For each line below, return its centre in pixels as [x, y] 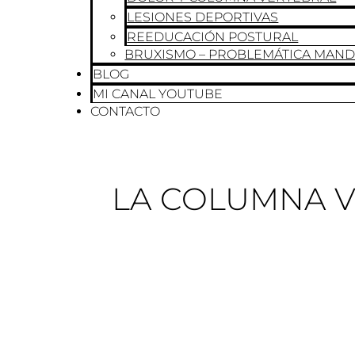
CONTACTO [126, 111]
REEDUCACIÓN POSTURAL [213, 37]
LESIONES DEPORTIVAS [203, 17]
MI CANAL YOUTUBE [158, 94]
